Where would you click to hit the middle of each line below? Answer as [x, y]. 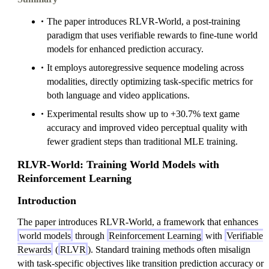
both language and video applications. [118, 95]
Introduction [47, 201]
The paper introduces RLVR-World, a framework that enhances [138, 222]
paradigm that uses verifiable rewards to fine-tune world [152, 35]
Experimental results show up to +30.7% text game [143, 114]
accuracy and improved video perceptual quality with [147, 128]
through [90, 236]
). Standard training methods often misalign [169, 249]
